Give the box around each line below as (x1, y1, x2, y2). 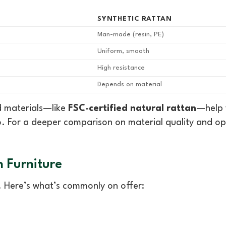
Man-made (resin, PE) (97, 31, 164, 38)
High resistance (97, 65, 145, 72)
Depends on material (97, 81, 162, 88)
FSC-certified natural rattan (68, 104, 196, 114)
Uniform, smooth (97, 48, 150, 55)
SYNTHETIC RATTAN (97, 16, 172, 23)
